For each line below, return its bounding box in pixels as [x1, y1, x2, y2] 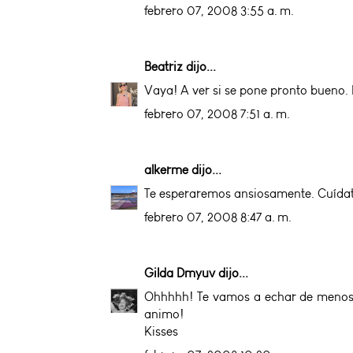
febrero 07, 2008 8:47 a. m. [144, 209, 292, 225]
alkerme [144, 162, 188, 177]
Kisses [144, 323, 178, 339]
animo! [144, 306, 184, 321]
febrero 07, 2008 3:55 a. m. [144, 2, 294, 18]
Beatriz [144, 58, 183, 74]
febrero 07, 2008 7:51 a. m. [144, 106, 290, 121]
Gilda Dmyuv [144, 265, 215, 281]
